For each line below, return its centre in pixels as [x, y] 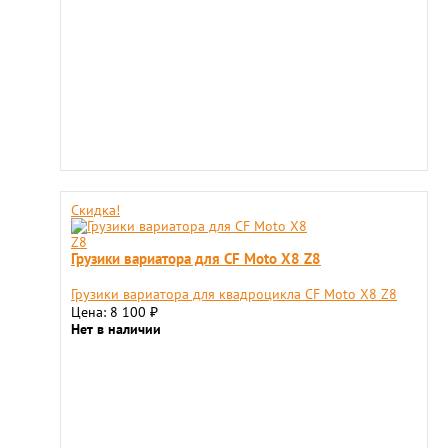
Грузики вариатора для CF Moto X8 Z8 [196, 258]
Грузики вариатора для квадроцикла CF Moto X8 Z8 [234, 294]
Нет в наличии [116, 329]
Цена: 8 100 [110, 312]
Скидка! [95, 210]
